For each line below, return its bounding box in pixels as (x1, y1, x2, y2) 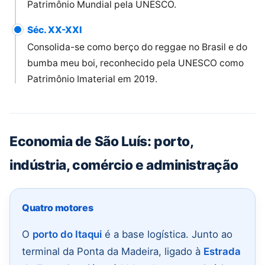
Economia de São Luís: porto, (9, 132, 194, 149)
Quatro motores (22, 202, 93, 214)
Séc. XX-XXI (27, 24, 82, 36)
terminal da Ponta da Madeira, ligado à (22, 245, 203, 257)
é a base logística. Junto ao (102, 228, 232, 240)
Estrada (203, 245, 241, 257)
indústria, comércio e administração (9, 156, 238, 173)
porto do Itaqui (33, 228, 102, 240)
